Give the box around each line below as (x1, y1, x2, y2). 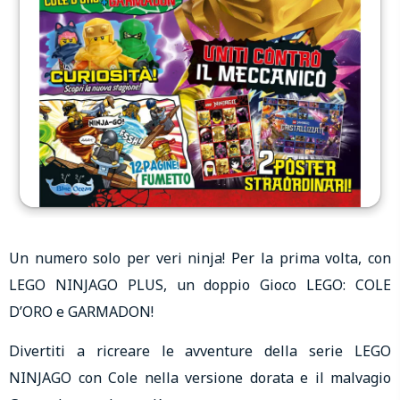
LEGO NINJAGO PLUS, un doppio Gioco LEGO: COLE (9, 274, 391, 295)
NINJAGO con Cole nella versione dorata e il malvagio (9, 368, 391, 387)
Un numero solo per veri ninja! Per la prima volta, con (9, 247, 391, 268)
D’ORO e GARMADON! (9, 301, 154, 321)
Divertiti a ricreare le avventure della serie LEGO (9, 341, 391, 361)
